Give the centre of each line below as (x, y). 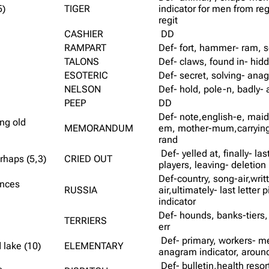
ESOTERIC (86, 75)
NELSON (83, 89)
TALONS (82, 61)
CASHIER (84, 34)
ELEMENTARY (94, 246)
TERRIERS (86, 220)
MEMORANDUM (99, 128)
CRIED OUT (89, 159)
